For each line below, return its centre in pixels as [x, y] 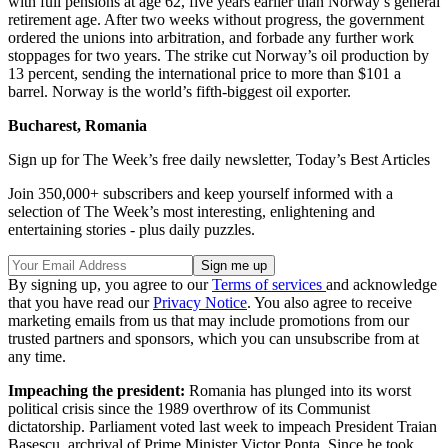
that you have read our [80, 303]
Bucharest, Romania [77, 126]
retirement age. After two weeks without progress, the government [216, 20]
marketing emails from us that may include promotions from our [208, 321]
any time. [37, 357]
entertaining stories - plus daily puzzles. [131, 230]
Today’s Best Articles [363, 160]
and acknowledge [381, 285]
